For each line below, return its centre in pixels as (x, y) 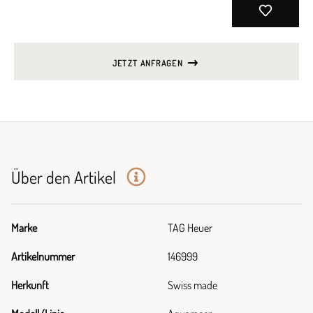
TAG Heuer (190, 228)
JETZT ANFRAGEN (149, 63)
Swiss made (192, 285)
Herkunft (30, 285)
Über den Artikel (65, 177)
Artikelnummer (43, 256)
